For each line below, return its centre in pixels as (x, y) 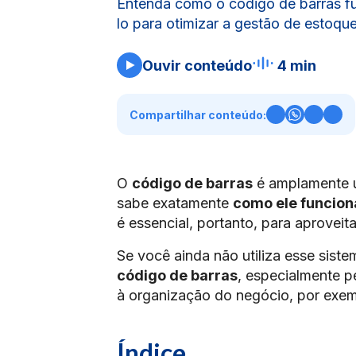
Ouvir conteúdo (197, 65)
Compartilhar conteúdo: (198, 114)
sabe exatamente (175, 203)
